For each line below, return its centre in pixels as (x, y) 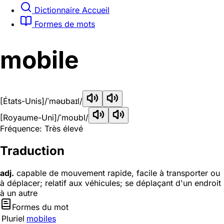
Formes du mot (40, 207)
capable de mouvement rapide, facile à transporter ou (117, 173)
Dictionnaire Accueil (71, 10)
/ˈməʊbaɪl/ (63, 101)
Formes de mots (63, 24)
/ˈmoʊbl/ (73, 118)
